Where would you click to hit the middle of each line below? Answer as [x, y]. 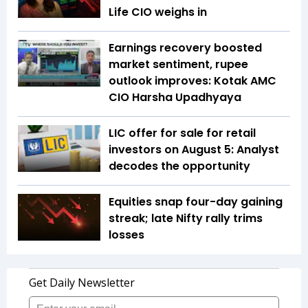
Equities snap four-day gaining [196, 202]
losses [126, 235]
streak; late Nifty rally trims [186, 219]
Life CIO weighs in [158, 12]
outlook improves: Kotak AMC [192, 81]
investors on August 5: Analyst [194, 150]
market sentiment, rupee [178, 65]
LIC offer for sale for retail [182, 133]
